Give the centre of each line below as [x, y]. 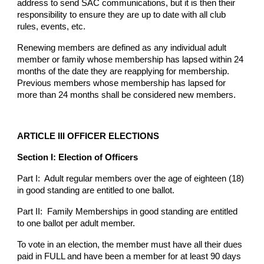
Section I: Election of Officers [78, 157]
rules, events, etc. [52, 27]
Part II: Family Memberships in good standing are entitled [128, 212]
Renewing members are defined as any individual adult [122, 48]
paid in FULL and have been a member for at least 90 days [129, 256]
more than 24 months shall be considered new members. [127, 95]
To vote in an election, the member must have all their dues [130, 245]
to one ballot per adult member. [76, 223]
